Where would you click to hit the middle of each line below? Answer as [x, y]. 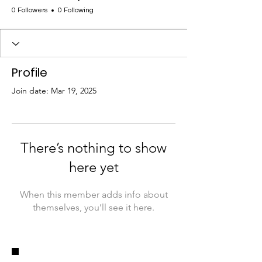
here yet [94, 167]
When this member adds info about [94, 195]
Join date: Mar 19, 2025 [54, 91]
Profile [30, 73]
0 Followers [30, 11]
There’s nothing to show [94, 148]
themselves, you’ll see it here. [94, 208]
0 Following [76, 11]
